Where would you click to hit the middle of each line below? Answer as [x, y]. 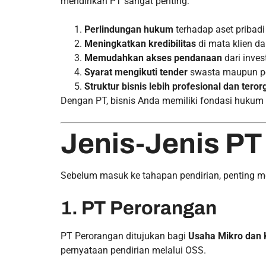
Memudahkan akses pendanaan [153, 58]
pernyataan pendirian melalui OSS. [133, 250]
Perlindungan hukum [129, 29]
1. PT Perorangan [139, 208]
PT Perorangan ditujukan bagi [124, 236]
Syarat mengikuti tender [136, 72]
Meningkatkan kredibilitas [140, 44]
